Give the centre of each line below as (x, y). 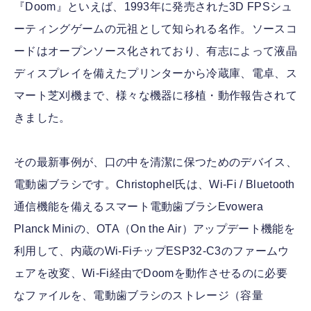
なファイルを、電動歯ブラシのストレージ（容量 (139, 295)
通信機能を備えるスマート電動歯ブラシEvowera (138, 207)
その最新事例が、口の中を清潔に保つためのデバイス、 (156, 162)
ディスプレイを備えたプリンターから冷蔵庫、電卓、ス (155, 73)
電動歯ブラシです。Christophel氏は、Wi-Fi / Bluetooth (154, 184)
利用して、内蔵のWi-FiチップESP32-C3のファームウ (152, 251)
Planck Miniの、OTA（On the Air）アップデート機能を (154, 229)
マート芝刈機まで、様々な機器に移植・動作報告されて (155, 95)
